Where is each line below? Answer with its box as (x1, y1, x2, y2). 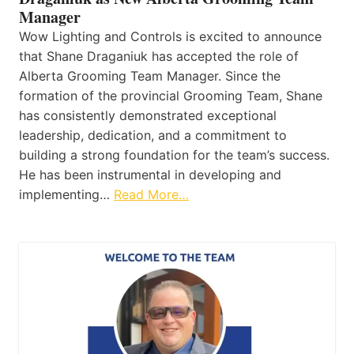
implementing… (19, 186, 114, 203)
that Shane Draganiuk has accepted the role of (19, 48, 299, 65)
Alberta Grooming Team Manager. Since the (19, 68, 281, 85)
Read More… (114, 186, 189, 203)
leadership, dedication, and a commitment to (19, 127, 287, 144)
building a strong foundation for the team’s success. (19, 147, 330, 164)
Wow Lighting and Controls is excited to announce (19, 28, 322, 45)
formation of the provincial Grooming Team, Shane (19, 88, 322, 104)
